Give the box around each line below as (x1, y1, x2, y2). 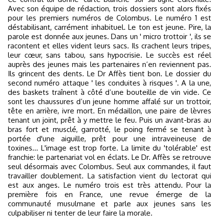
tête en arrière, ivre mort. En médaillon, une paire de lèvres (8, 106, 211, 115)
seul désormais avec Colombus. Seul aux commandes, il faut (8, 162, 211, 171)
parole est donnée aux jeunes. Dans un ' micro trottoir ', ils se (8, 32, 211, 41)
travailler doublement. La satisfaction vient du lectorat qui (8, 171, 211, 180)
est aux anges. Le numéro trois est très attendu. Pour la (8, 180, 211, 190)
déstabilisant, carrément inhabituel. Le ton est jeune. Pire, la (8, 22, 211, 32)
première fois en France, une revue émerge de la (8, 190, 211, 199)
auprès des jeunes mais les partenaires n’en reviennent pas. (8, 60, 211, 69)
